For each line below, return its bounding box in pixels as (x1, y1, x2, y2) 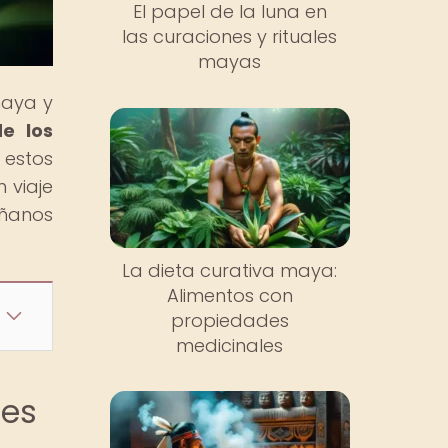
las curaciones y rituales (122, 24, 338, 50)
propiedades (170, 307, 289, 333)
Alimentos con (166, 282, 293, 308)
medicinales (176, 332, 284, 358)
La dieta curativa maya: (122, 257, 338, 283)
